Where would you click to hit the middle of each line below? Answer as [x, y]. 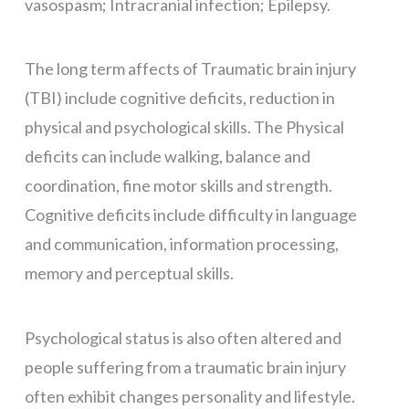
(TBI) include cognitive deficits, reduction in [179, 98]
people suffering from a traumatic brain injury [185, 367]
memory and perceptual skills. [129, 273]
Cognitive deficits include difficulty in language [190, 215]
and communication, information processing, [181, 244]
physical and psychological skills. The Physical [184, 127]
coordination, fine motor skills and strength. [178, 186]
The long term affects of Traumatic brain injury [190, 69]
